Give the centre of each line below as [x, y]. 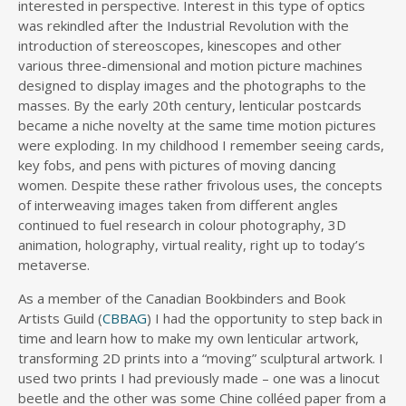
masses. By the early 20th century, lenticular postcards [190, 105]
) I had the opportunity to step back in [265, 318]
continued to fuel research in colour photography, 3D [182, 224]
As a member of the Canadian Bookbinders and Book [182, 298]
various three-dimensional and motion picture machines [190, 65]
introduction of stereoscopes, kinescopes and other [180, 45]
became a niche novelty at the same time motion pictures [197, 125]
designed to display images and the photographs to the [192, 85]
